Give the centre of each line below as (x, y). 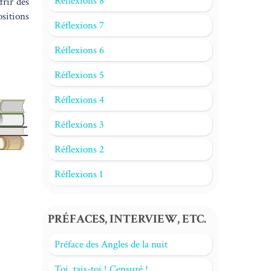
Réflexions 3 (79, 125)
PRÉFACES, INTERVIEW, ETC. (127, 219)
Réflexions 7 (79, 25)
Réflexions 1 (78, 174)
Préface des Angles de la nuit (111, 244)
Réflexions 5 (79, 75)
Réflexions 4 (79, 100)
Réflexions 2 (79, 149)
